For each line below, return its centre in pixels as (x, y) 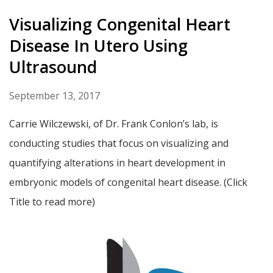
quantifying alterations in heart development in (117, 163)
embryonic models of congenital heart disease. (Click (128, 183)
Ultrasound (53, 67)
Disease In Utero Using (98, 46)
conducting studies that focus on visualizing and (119, 144)
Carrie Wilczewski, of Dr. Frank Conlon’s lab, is (114, 124)
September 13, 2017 (55, 96)
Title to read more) (52, 202)
